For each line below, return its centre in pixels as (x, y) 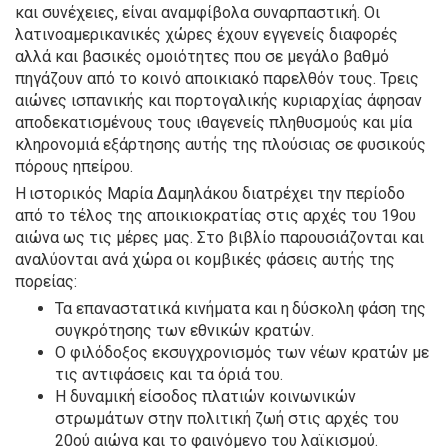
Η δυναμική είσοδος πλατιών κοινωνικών (205, 397)
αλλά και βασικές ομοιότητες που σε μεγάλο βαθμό (202, 57)
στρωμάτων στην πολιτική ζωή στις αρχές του (227, 419)
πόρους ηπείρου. (74, 167)
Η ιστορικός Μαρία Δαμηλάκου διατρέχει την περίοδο (210, 194)
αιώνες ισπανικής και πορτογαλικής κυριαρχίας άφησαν (218, 101)
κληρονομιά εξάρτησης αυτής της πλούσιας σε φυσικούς (220, 145)
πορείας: (46, 282)
